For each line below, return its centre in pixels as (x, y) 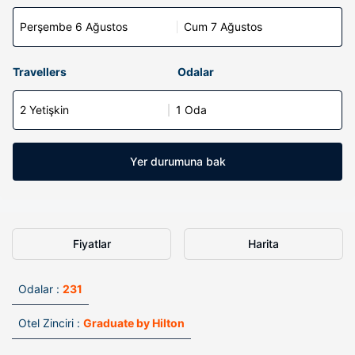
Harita (263, 244)
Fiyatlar (92, 244)
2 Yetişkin (44, 110)
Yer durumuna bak (177, 161)
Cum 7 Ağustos (223, 27)
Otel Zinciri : (49, 323)
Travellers (40, 72)
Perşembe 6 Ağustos (74, 27)
